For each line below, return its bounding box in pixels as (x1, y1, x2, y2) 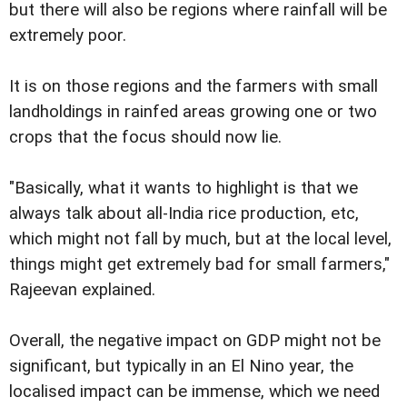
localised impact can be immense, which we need (9, 381, 380, 402)
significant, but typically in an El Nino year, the (9, 355, 353, 376)
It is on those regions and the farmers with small (9, 75, 378, 96)
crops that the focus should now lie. (9, 126, 282, 147)
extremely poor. (9, 25, 126, 45)
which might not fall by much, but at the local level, (9, 228, 392, 249)
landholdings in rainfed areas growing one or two (9, 101, 377, 122)
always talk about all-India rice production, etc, (9, 203, 359, 223)
